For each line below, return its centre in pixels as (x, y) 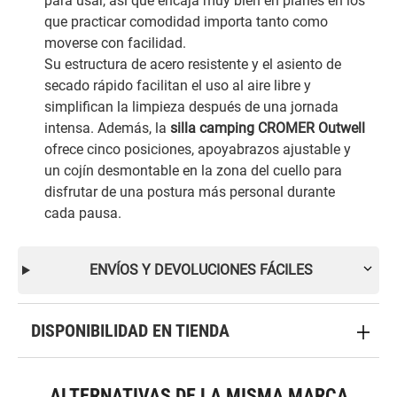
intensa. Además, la (107, 128)
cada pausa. (83, 213)
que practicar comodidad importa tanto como (186, 22)
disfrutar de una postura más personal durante (190, 192)
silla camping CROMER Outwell (268, 128)
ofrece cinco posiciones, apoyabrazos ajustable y (198, 149)
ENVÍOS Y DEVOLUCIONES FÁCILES (201, 270)
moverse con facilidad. (115, 43)
